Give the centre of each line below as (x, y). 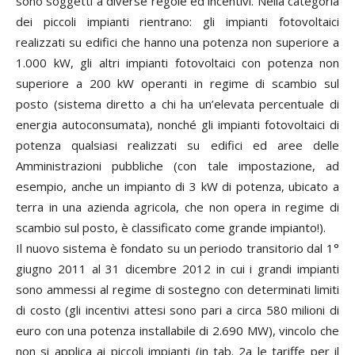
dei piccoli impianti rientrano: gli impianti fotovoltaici (177, 21)
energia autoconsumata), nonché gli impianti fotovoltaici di (177, 124)
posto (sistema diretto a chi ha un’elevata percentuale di (177, 103)
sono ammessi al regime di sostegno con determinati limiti (177, 289)
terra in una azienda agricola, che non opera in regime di (177, 206)
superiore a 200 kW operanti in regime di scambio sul (177, 83)
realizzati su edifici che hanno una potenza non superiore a (177, 42)
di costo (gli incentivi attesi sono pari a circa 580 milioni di (177, 309)
